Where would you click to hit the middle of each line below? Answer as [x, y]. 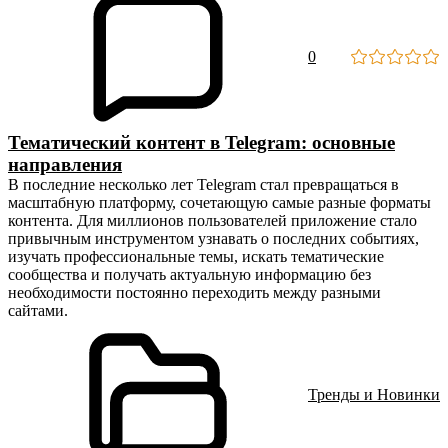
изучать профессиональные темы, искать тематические [196, 256]
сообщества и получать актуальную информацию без [189, 274]
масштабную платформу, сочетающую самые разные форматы [219, 202]
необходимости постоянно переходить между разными [194, 292]
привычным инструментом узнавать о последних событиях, [213, 238]
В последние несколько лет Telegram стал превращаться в [203, 184]
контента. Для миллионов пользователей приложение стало [212, 220]
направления [65, 164]
